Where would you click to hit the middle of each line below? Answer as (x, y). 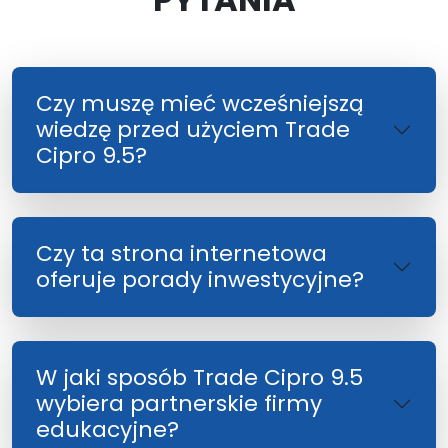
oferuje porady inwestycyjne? (200, 280)
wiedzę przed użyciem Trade (193, 130)
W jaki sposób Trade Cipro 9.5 (199, 378)
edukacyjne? (107, 430)
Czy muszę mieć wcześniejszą (200, 104)
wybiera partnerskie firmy (179, 404)
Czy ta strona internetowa (181, 254)
